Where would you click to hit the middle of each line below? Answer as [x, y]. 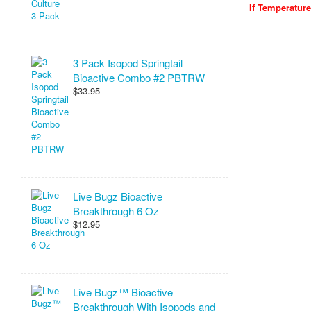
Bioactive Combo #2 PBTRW [139, 77]
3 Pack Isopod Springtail [128, 63]
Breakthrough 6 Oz [116, 211]
